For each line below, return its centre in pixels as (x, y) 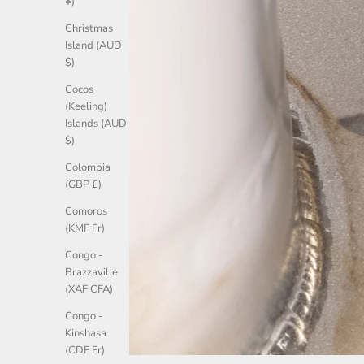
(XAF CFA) (89, 290)
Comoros (86, 212)
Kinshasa (86, 334)
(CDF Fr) (85, 351)
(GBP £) (83, 185)
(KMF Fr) (85, 229)
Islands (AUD (96, 124)
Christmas (89, 29)
